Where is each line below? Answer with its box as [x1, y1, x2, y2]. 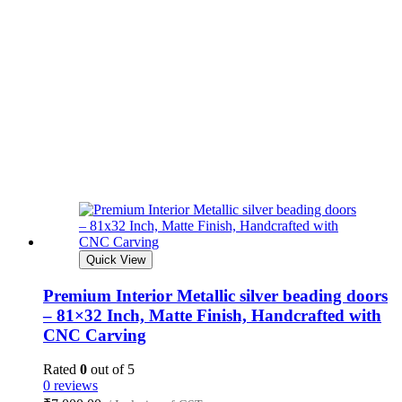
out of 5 [87, 362, 135, 378]
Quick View [86, 252, 145, 267]
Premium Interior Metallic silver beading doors [43, 285, 388, 305]
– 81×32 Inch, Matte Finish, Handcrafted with [43, 305, 381, 325]
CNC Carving [43, 325, 146, 345]
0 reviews [43, 378, 98, 394]
